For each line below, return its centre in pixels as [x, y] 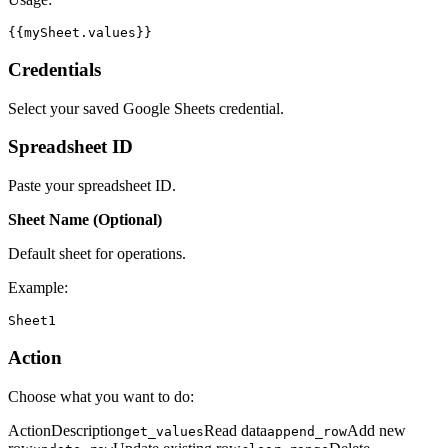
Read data [235, 430]
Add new [376, 430]
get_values [164, 431]
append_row [307, 431]
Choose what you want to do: [101, 396]
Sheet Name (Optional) [85, 220]
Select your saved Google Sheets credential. [146, 108]
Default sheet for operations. [97, 254]
